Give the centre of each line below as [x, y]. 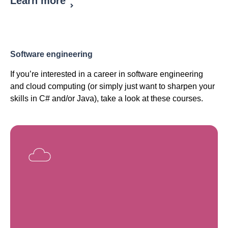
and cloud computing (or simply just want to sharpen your [112, 87]
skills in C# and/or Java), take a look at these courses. [107, 99]
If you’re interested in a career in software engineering [107, 74]
